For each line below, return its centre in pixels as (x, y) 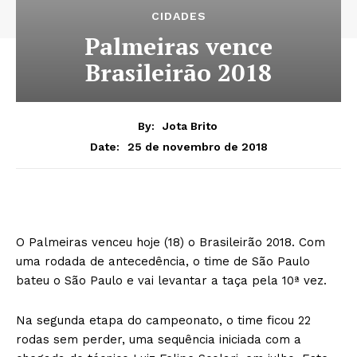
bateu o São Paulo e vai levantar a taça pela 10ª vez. (171, 280)
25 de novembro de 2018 (197, 146)
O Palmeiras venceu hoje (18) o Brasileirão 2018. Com (171, 242)
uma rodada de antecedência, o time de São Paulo (163, 261)
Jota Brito (190, 126)
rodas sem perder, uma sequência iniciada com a (159, 339)
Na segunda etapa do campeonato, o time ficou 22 (163, 320)
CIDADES (178, 16)
